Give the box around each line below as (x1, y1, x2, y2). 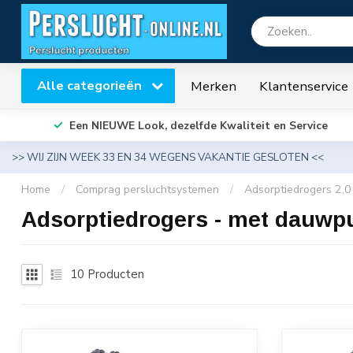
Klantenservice (259, 76, 348, 95)
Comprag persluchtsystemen (76, 182, 219, 197)
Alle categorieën (37, 76, 145, 95)
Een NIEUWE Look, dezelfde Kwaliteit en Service (69, 117, 328, 133)
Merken (191, 76, 236, 95)
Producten (84, 266, 144, 282)
